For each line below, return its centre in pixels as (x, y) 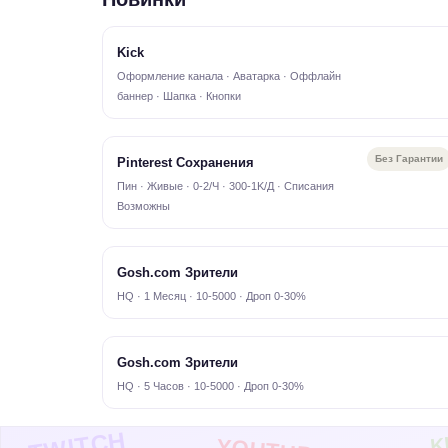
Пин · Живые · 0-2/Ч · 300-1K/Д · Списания (225, 186)
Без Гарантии (409, 158)
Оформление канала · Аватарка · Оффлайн (229, 76)
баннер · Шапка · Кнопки (179, 96)
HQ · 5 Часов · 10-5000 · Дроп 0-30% (210, 386)
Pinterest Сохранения (185, 162)
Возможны (143, 206)
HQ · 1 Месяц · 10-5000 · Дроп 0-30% (211, 296)
